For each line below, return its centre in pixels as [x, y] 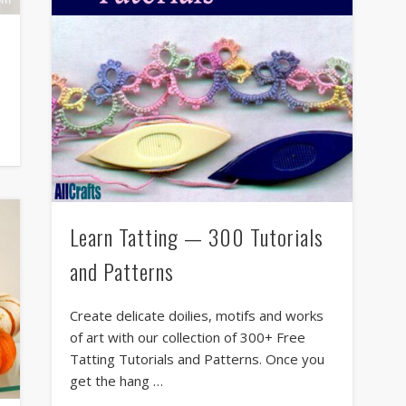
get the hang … [116, 381]
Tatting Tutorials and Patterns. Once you [197, 359]
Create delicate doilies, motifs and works [196, 316]
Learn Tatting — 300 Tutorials [196, 237]
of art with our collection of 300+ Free [187, 338]
